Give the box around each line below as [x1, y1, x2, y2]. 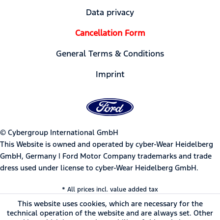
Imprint [95, 68, 125, 80]
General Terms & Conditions [56, 48, 164, 59]
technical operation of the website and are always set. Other [7, 208, 213, 218]
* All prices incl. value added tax [62, 185, 158, 193]
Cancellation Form [75, 27, 145, 38]
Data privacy [86, 6, 134, 18]
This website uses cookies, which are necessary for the [17, 199, 203, 208]
